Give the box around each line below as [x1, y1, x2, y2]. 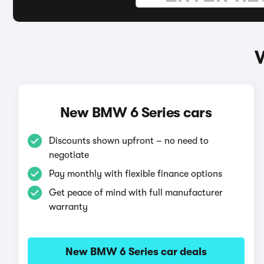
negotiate [48, 150, 89, 160]
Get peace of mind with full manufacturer [48, 187, 223, 198]
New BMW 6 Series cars [60, 104, 212, 121]
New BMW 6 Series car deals [65, 246, 207, 258]
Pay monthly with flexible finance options [48, 169, 222, 179]
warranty [48, 202, 88, 212]
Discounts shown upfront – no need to [48, 136, 209, 146]
